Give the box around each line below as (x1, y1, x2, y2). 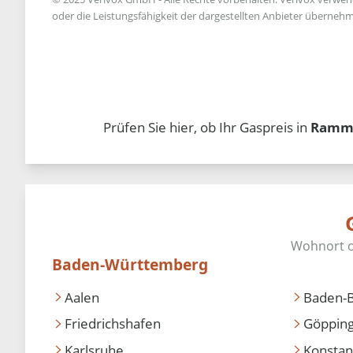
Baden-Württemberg (52, 253, 209, 275)
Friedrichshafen (65, 314, 162, 333)
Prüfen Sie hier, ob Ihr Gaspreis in (102, 117, 310, 136)
